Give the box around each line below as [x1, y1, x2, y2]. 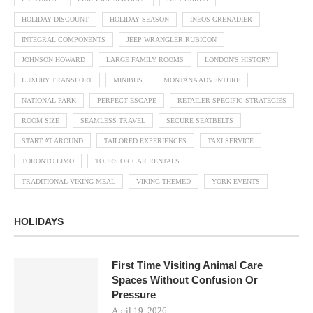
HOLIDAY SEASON [110, 15, 169, 24]
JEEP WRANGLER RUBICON [126, 36, 217, 44]
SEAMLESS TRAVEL [80, 117, 145, 125]
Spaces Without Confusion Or [112, 274, 258, 286]
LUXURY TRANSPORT [22, 76, 92, 85]
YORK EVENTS [212, 177, 260, 186]
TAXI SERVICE [208, 137, 254, 145]
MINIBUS [113, 76, 143, 85]
